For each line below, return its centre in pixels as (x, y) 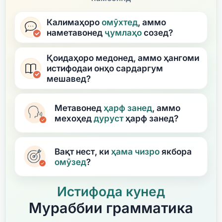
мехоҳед (74, 118)
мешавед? (69, 79)
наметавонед (76, 33)
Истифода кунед (111, 192)
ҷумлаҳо (123, 33)
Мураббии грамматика (111, 208)
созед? (157, 33)
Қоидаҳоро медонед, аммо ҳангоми (123, 58)
